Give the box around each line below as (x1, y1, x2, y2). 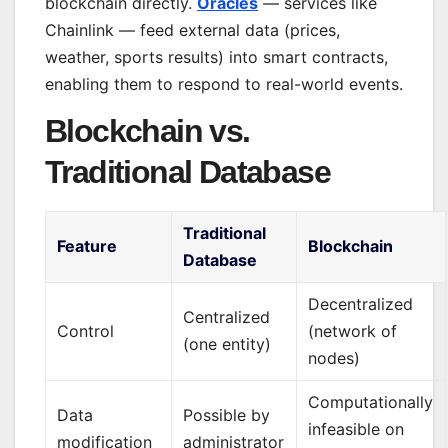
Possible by (183, 405, 271, 426)
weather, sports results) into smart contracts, (45, 47, 388, 68)
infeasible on (308, 419, 405, 440)
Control (57, 321, 115, 342)
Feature (57, 236, 118, 257)
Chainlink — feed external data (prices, (45, 20, 340, 41)
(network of (308, 321, 398, 342)
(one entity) (183, 334, 272, 355)
